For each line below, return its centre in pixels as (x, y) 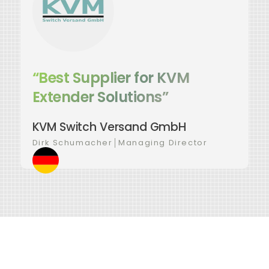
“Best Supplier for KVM (111, 78)
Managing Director (163, 143)
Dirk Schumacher (72, 143)
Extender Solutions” (100, 97)
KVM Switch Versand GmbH (109, 127)
